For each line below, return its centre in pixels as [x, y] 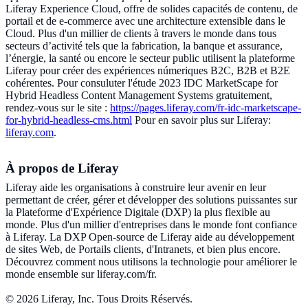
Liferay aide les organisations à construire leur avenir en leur [136, 188]
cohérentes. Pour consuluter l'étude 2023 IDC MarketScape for [142, 83]
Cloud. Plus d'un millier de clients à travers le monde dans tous [141, 34]
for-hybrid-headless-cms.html [69, 120]
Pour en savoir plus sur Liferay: [201, 120]
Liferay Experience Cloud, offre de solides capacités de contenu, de [152, 9]
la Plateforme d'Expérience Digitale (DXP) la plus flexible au [138, 212]
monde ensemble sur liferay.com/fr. [81, 274]
